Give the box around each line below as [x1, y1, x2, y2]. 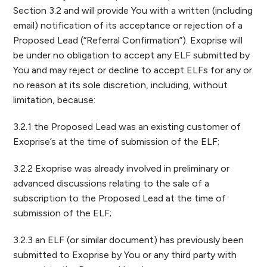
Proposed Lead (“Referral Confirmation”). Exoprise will [13, 35, 243, 46]
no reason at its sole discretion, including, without [13, 79, 228, 91]
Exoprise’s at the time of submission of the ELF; [13, 136, 220, 147]
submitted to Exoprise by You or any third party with [13, 249, 237, 260]
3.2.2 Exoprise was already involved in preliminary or [13, 163, 230, 174]
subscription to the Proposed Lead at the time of [13, 193, 226, 204]
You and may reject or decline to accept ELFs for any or [13, 64, 253, 76]
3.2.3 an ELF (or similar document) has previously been [13, 234, 244, 246]
